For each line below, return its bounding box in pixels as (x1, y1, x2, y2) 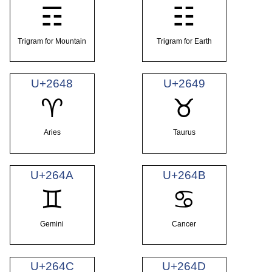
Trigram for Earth (156, 36, 212, 46)
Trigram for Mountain (18, 36, 87, 46)
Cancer (172, 220, 197, 229)
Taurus (172, 128, 195, 137)
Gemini (40, 220, 64, 229)
